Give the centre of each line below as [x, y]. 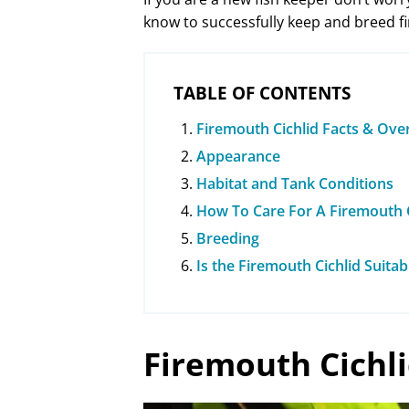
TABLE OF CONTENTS [262, 94]
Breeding [228, 239]
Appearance [238, 157]
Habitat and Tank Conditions [295, 184]
